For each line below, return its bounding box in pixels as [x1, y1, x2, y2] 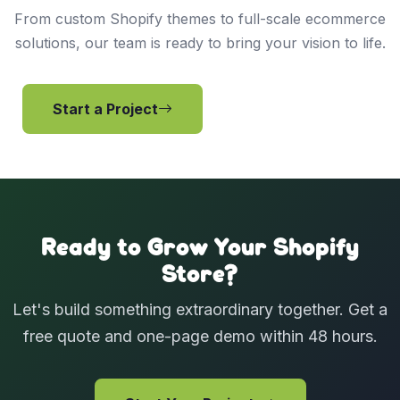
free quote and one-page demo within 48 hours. [22, 327, 378, 346]
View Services [233, 100, 333, 118]
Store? [162, 262, 238, 288]
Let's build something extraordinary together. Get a [12, 300, 387, 319]
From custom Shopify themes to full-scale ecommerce [14, 10, 386, 28]
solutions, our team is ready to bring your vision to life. [14, 34, 386, 52]
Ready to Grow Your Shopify [41, 236, 359, 262]
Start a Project [53, 100, 158, 118]
